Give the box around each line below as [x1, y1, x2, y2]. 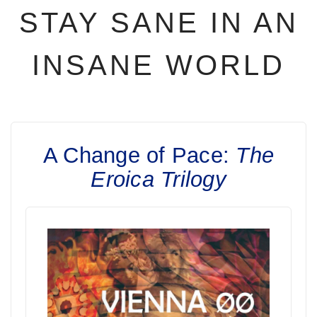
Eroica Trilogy [91, 166, 226, 192]
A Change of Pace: [42, 142, 236, 168]
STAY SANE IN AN [18, 6, 299, 38]
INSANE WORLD [32, 49, 285, 81]
